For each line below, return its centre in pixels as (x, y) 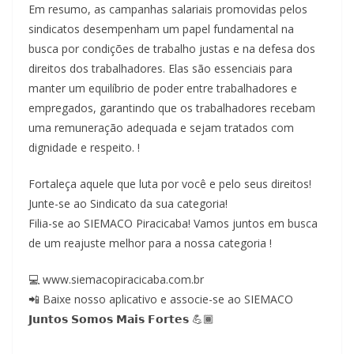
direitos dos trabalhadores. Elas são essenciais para (160, 68)
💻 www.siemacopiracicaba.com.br (116, 279)
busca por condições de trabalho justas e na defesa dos (172, 49)
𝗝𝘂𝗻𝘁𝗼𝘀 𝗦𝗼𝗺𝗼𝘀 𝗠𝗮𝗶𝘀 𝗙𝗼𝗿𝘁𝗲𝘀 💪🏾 (121, 319)
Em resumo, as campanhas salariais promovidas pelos (168, 9)
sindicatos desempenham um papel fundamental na (161, 29)
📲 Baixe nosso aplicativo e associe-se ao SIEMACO (161, 299)
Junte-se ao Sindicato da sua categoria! (128, 203)
